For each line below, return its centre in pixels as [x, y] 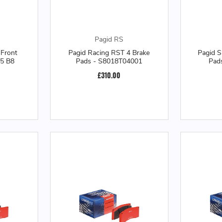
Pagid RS [109, 40]
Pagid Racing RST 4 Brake [109, 53]
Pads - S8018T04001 [109, 61]
